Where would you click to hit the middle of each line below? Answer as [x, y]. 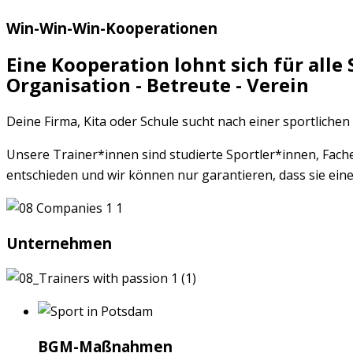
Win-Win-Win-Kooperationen [112, 28]
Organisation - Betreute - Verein [158, 84]
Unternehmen [59, 243]
